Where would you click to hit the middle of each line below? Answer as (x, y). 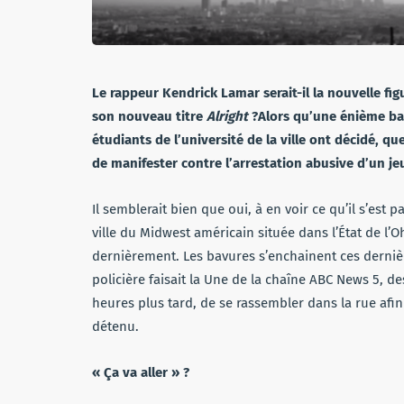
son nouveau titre (149, 117)
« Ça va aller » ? (141, 373)
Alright (227, 117)
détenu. (115, 327)
